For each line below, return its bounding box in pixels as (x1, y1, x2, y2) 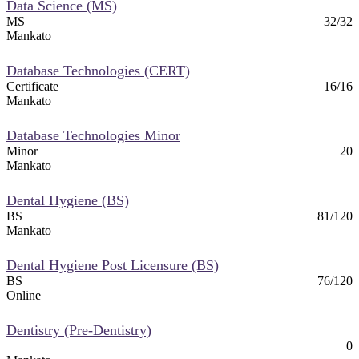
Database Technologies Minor (6, 127, 180, 143)
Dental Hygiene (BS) (6, 192, 129, 208)
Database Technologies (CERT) (6, 62, 190, 79)
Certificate (6, 79, 58, 93)
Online (6, 288, 41, 302)
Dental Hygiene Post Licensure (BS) (6, 256, 219, 273)
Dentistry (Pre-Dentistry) (6, 321, 151, 338)
